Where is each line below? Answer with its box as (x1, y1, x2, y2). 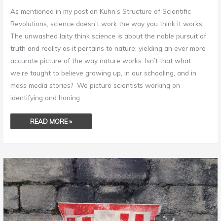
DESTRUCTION (30, 197, 74, 206)
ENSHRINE (30, 156, 61, 164)
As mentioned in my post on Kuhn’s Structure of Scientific (10, 6, 191, 15)
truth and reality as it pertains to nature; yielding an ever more (10, 43, 206, 52)
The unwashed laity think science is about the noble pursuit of (10, 31, 207, 40)
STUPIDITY (30, 162, 62, 170)
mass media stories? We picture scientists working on (10, 80, 181, 89)
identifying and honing (10, 93, 80, 102)
